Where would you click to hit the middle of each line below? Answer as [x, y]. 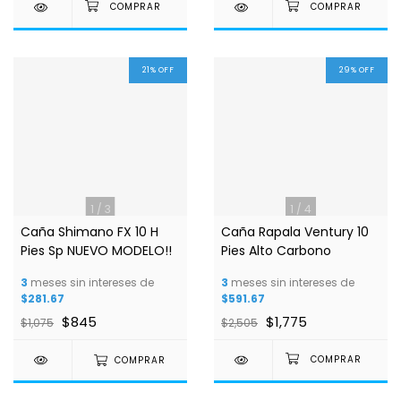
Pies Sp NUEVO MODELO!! [96, 251]
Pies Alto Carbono [276, 251]
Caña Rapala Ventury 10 [295, 232]
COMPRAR [140, 361]
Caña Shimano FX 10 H [90, 232]
